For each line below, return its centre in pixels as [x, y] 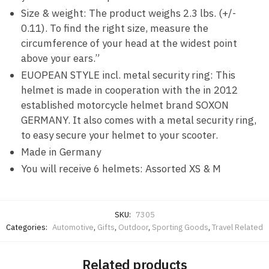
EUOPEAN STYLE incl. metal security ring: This [128, 75]
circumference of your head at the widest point [129, 43]
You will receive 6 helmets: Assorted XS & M [121, 168]
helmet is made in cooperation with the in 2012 [129, 90]
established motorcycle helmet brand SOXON [125, 105]
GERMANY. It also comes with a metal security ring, [139, 120]
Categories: [28, 227]
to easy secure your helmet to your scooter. [119, 135]
